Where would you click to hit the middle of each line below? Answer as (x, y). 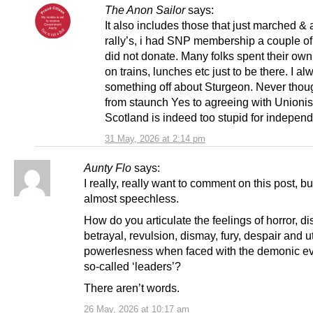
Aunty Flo (108, 168)
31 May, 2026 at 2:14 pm (155, 138)
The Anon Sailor (145, 9)
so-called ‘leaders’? (132, 267)
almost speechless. (131, 199)
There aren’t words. (132, 288)
